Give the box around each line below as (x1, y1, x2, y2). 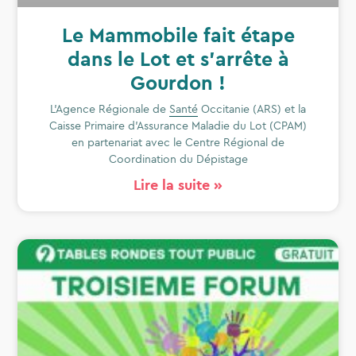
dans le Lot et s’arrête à (67, 46, 289, 72)
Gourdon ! (130, 70, 226, 95)
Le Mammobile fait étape (61, 22, 295, 48)
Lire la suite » (133, 176, 222, 194)
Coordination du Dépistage (108, 152, 248, 166)
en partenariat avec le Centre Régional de (72, 135, 284, 149)
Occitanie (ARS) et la (198, 102, 306, 116)
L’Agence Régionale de (50, 102, 169, 116)
